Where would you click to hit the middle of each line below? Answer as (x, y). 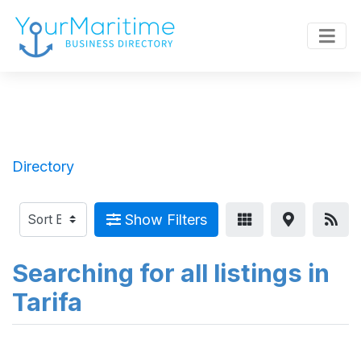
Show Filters (164, 220)
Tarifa (47, 302)
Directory (43, 166)
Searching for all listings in (171, 273)
